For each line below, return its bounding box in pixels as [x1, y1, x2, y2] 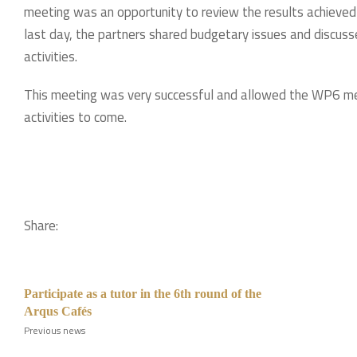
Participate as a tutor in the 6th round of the [24, 287, 261, 300]
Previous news [24, 323, 85, 338]
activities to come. [24, 107, 127, 127]
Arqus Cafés [24, 304, 92, 318]
